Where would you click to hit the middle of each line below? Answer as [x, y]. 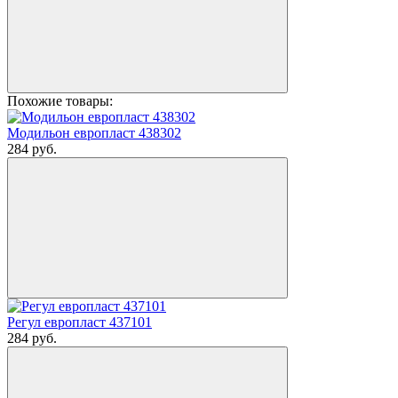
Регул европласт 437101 [80, 322]
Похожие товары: [60, 101]
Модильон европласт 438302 [94, 133]
